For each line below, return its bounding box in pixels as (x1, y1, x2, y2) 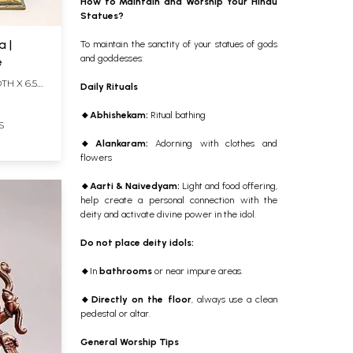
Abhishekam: (90, 109, 148, 121)
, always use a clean (191, 293, 277, 305)
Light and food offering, (180, 180, 277, 191)
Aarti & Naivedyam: (90, 180, 180, 191)
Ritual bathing (148, 109, 206, 121)
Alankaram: (95, 137, 148, 149)
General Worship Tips (80, 336, 179, 347)
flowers (80, 151, 112, 163)
